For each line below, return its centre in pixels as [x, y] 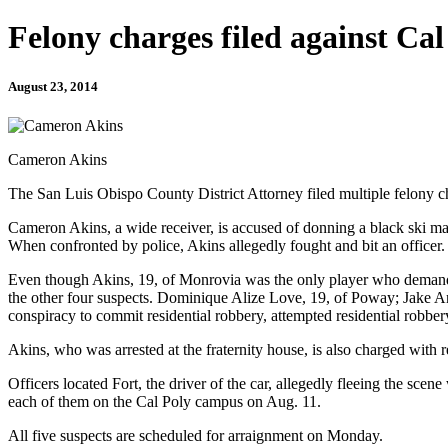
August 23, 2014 [53, 86]
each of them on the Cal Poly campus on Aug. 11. [164, 401]
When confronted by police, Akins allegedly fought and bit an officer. [226, 245]
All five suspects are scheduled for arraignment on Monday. [195, 435]
